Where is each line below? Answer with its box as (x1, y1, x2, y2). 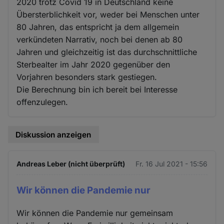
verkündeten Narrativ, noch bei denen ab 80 (16, 34, 183, 44)
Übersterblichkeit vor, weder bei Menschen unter (16, 9, 200, 19)
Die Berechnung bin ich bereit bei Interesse (16, 84, 178, 94)
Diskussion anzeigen (15, 129, 91, 139)
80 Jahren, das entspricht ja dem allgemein (16, 21, 179, 32)
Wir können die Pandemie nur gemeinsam (16, 207, 173, 218)
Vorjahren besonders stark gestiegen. (16, 71, 157, 82)
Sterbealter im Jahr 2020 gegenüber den (16, 59, 170, 69)
